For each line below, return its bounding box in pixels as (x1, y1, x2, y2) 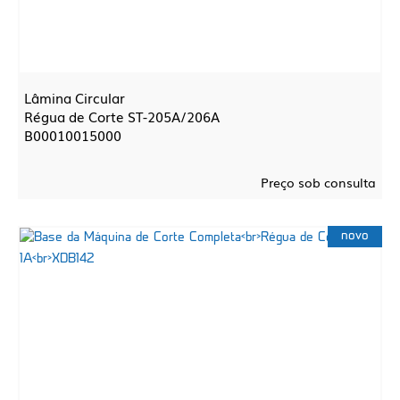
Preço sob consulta (261, 173, 376, 191)
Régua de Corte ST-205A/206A (24, 106, 220, 126)
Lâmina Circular (24, 87, 125, 107)
